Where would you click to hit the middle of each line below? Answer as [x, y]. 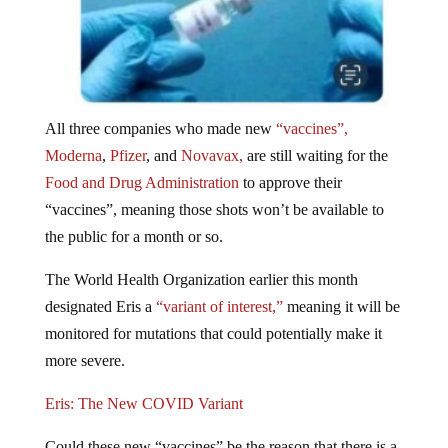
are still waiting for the [315, 172]
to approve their [290, 199]
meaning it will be [341, 323]
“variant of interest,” [219, 323]
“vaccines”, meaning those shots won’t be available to [214, 226]
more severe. [84, 377]
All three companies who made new [160, 145]
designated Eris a [100, 323]
